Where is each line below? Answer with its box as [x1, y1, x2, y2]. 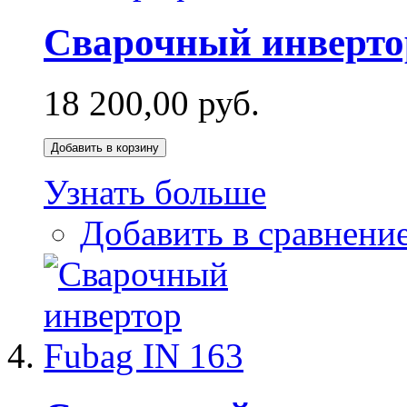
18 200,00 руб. [44, 84, 260, 124]
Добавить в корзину [51, 141, 159, 155]
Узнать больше [44, 173, 266, 213]
